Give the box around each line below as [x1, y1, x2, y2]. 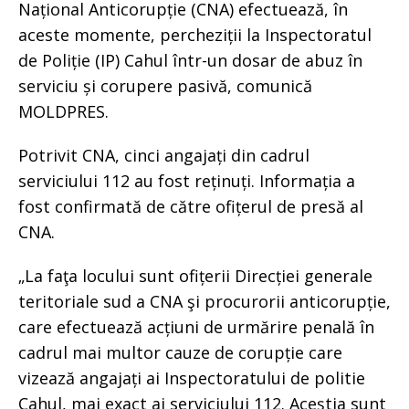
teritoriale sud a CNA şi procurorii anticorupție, [18, 289, 391, 312]
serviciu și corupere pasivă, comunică [18, 74, 312, 97]
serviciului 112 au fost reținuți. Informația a [18, 169, 355, 192]
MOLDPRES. [18, 100, 109, 122]
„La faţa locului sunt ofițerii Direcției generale [18, 264, 372, 287]
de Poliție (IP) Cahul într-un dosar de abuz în [18, 48, 362, 71]
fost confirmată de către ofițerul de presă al [18, 194, 363, 217]
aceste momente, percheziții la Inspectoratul [18, 23, 372, 46]
